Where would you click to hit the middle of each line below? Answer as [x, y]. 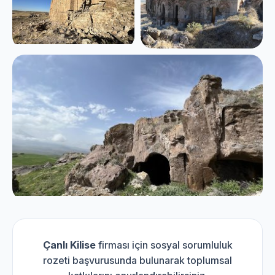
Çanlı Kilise [69, 245]
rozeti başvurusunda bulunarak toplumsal [137, 260]
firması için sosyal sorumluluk [164, 245]
